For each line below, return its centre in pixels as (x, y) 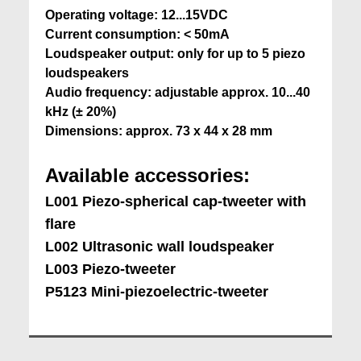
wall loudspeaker (215, 247)
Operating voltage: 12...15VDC (136, 15)
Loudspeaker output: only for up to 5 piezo (175, 54)
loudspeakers (87, 73)
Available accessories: (147, 175)
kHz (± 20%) (80, 112)
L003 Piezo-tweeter (110, 269)
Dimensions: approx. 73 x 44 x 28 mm (158, 131)
